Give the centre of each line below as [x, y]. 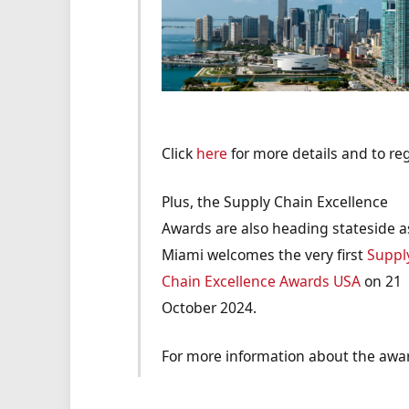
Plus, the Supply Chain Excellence [275, 201]
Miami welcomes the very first [265, 254]
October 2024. [210, 307]
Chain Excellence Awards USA [262, 281]
